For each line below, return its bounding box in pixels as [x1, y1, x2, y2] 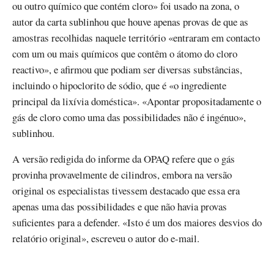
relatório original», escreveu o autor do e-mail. [12, 231, 199, 245]
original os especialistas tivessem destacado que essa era [12, 183, 240, 198]
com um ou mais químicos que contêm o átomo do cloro [12, 46, 237, 61]
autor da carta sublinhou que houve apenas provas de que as [12, 15, 248, 29]
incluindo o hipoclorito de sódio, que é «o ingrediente [12, 78, 226, 93]
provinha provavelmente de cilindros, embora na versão [12, 167, 232, 182]
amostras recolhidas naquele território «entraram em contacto [12, 31, 260, 45]
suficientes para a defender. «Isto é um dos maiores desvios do [12, 215, 262, 229]
